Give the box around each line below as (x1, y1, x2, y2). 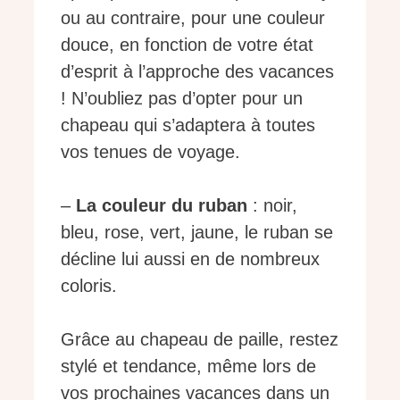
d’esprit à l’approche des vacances (61, 62, 334, 82)
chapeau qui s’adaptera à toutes (61, 115, 315, 136)
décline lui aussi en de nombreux (61, 249, 320, 270)
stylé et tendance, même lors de (61, 356, 316, 377)
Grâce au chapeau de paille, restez (61, 329, 338, 350)
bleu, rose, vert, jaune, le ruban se (61, 222, 333, 243)
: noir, (247, 196, 297, 216)
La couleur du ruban (76, 196, 247, 216)
